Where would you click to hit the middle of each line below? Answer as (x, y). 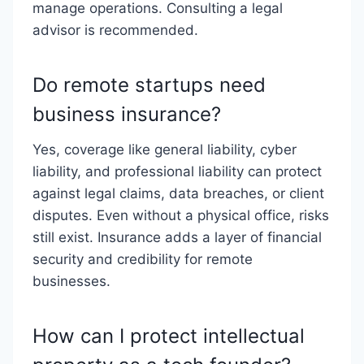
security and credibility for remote (143, 259)
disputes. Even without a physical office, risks (181, 215)
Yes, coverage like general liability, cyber (165, 149)
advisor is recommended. (115, 30)
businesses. (71, 281)
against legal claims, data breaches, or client (178, 193)
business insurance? (127, 114)
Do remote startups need (149, 85)
